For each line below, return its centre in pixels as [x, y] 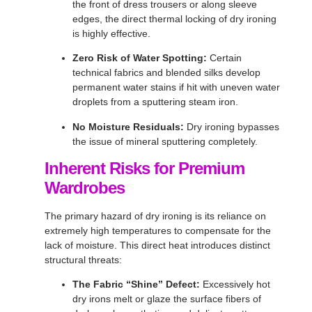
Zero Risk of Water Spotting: [140, 58]
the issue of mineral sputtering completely [164, 141]
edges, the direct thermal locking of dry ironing [174, 18]
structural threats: [83, 259]
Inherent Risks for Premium [145, 168]
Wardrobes [85, 187]
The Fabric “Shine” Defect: [136, 284]
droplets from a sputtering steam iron [154, 102]
